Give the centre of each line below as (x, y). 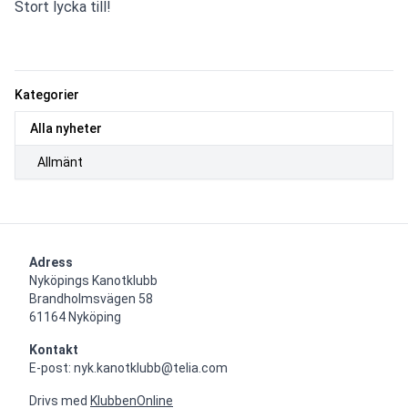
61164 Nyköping (75, 317)
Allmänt (60, 163)
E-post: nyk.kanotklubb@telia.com (128, 368)
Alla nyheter (66, 129)
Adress (51, 263)
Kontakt (54, 350)
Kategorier (47, 95)
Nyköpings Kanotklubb (93, 281)
